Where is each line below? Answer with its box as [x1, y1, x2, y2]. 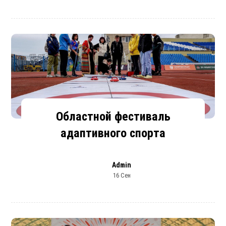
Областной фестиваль [55, 109, 171, 124]
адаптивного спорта [61, 126, 165, 140]
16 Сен [112, 171, 131, 179]
